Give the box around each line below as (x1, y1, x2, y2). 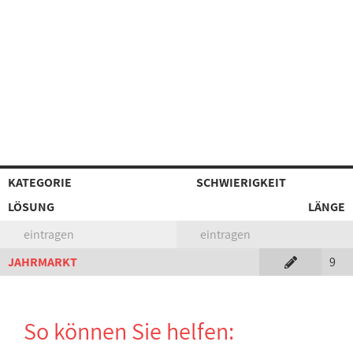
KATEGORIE (8, 174, 72, 191)
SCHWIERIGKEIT (196, 174, 286, 191)
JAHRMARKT (8, 254, 77, 270)
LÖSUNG (8, 199, 54, 215)
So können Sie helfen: (24, 315, 234, 347)
